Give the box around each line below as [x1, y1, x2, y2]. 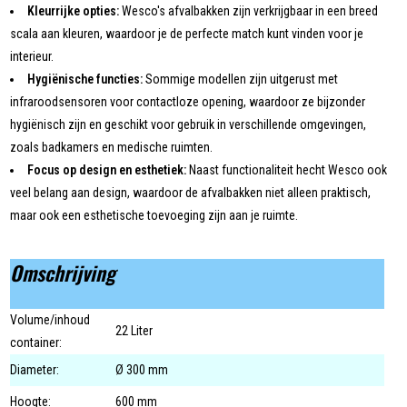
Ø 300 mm [115, 362, 169, 378]
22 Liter [115, 323, 154, 339]
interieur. [10, 49, 55, 65]
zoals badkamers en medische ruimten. [10, 140, 213, 155]
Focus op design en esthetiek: [27, 163, 187, 178]
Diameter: [10, 362, 60, 378]
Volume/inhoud [10, 313, 91, 328]
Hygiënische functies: [27, 72, 144, 87]
